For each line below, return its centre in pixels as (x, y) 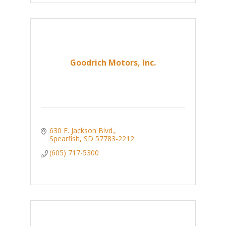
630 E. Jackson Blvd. (82, 131)
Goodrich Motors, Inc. (113, 63)
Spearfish (65, 139)
